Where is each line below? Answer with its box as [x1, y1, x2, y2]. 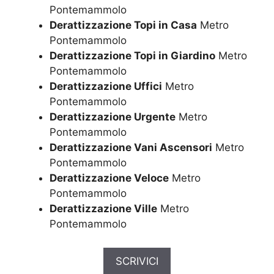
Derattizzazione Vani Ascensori [50, 141, 212, 154]
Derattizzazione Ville [50, 202, 157, 215]
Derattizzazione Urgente [50, 111, 176, 124]
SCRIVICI [116, 254, 158, 267]
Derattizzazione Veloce [50, 172, 169, 185]
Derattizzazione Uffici [50, 80, 162, 93]
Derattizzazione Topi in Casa [50, 19, 197, 32]
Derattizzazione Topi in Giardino [50, 50, 215, 62]
